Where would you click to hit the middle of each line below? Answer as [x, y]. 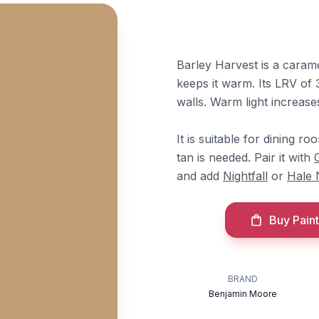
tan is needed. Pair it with [245, 157]
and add [200, 176]
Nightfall [245, 176]
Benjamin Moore [243, 294]
